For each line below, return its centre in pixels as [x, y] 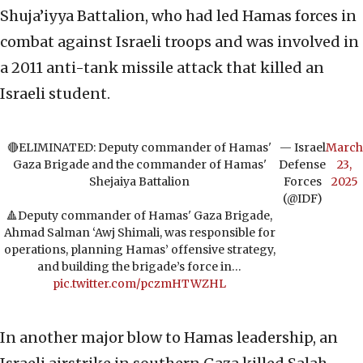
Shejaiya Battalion [139, 182]
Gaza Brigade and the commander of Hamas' [139, 165]
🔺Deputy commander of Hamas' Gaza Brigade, [139, 216]
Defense [302, 165]
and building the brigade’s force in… [139, 267]
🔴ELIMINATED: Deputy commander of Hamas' [139, 148]
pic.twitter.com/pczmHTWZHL [139, 284]
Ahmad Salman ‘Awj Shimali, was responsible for [139, 233]
